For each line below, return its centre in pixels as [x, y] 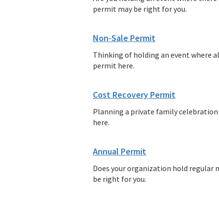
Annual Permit [120, 152]
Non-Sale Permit [124, 38]
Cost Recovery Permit [134, 95]
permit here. [114, 66]
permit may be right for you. [140, 9]
